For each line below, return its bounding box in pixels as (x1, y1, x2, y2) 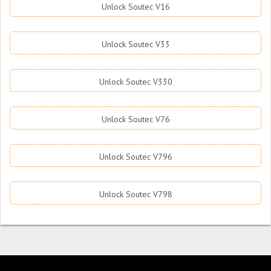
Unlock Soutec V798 (99, 189, 172, 200)
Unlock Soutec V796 (99, 151, 172, 162)
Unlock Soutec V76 (101, 114, 170, 125)
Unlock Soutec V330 (99, 76, 172, 87)
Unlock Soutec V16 (101, 1, 170, 12)
